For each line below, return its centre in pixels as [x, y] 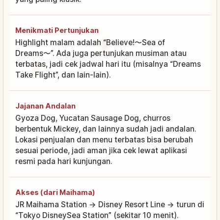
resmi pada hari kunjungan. [64, 161]
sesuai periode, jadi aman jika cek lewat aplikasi [101, 150]
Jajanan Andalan [45, 106]
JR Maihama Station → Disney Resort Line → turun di [110, 204]
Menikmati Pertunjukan [57, 30]
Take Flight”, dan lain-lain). [63, 75]
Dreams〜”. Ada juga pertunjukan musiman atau [101, 53]
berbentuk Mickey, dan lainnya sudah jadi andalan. [106, 129]
